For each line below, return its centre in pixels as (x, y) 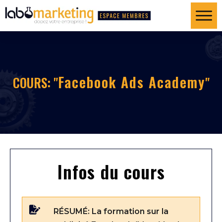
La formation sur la (130, 211)
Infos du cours (111, 171)
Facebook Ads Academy (131, 82)
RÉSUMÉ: (72, 211)
